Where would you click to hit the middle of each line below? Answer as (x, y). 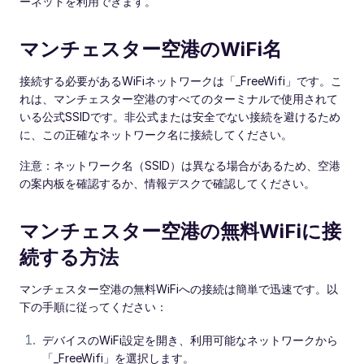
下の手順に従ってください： (93, 307)
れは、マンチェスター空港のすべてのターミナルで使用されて (179, 99)
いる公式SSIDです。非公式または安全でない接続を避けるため (180, 117)
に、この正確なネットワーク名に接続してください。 (156, 135)
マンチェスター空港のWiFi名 (151, 50)
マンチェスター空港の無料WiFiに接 (180, 232)
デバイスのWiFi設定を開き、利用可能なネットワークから (190, 340)
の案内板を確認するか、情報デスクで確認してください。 (167, 184)
